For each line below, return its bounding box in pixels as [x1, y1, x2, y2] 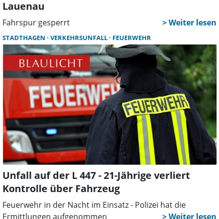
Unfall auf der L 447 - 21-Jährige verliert [2, 169, 190, 182]
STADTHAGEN [2, 33, 47, 42]
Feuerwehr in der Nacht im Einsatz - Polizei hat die [2, 199, 186, 210]
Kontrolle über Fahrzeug [2, 182, 120, 195]
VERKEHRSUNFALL [50, 33, 109, 42]
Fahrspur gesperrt [2, 17, 72, 28]
